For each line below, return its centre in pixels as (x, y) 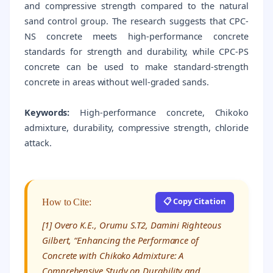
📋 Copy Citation (195, 201)
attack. (38, 143)
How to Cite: (67, 202)
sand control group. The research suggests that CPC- (136, 21)
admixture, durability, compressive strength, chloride (136, 127)
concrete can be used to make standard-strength (136, 66)
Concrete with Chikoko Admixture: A (113, 256)
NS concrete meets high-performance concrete (136, 36)
